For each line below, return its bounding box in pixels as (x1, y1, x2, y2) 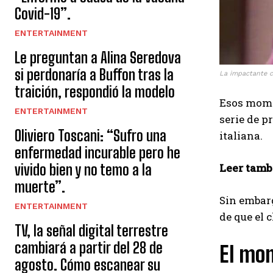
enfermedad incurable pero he (15, 144, 180, 161)
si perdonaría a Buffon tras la (15, 66, 174, 83)
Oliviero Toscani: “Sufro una (15, 127, 166, 144)
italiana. (219, 129, 263, 143)
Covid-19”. (15, 5, 71, 23)
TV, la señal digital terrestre (15, 222, 168, 239)
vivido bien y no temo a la (15, 161, 152, 179)
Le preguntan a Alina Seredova (15, 49, 181, 66)
